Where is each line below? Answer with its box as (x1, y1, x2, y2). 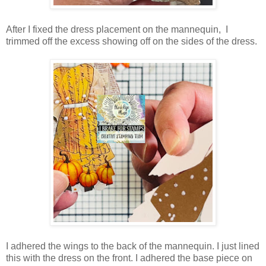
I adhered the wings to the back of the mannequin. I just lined (6, 240, 259, 251)
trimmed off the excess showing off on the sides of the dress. (6, 36, 257, 46)
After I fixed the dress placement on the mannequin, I (6, 24, 228, 34)
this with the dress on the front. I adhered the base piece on (6, 252, 252, 263)
